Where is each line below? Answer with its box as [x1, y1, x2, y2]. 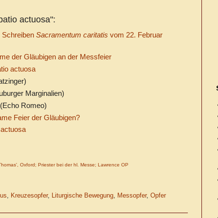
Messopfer [117, 192, 146, 200]
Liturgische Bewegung [52, 192, 113, 200]
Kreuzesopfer [11, 192, 48, 200]
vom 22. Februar [108, 30, 163, 39]
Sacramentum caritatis [36, 30, 108, 39]
